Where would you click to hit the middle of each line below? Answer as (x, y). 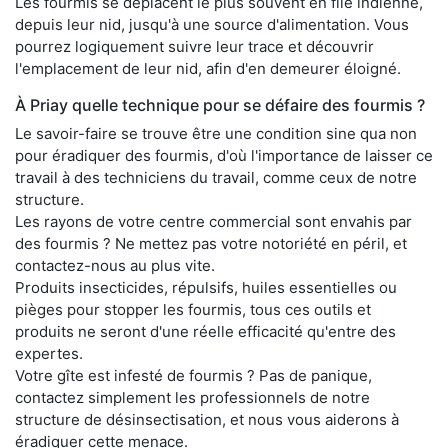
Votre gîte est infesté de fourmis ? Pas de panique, (193, 375)
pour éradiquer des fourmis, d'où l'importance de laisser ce (224, 155)
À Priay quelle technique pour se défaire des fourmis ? (220, 104)
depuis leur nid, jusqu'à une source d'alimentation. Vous (212, 24)
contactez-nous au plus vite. (115, 265)
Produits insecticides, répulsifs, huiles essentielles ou (206, 287)
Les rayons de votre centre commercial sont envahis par (213, 221)
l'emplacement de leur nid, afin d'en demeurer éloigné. (208, 68)
